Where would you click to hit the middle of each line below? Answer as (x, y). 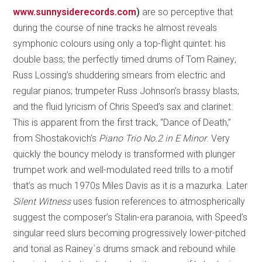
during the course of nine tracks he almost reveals (115, 28)
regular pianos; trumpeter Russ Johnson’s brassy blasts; (126, 91)
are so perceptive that (187, 12)
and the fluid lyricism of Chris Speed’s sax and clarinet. (123, 107)
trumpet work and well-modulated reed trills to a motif (123, 170)
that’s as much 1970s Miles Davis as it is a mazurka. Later (130, 186)
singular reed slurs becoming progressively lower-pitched (130, 233)
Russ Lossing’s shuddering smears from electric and (119, 75)
